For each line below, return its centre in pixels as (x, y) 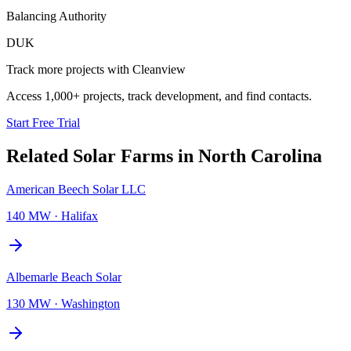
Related (40, 156)
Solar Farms (123, 156)
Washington (90, 303)
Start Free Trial (43, 122)
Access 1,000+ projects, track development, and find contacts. (159, 96)
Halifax (80, 215)
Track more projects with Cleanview (96, 69)
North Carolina (260, 156)
